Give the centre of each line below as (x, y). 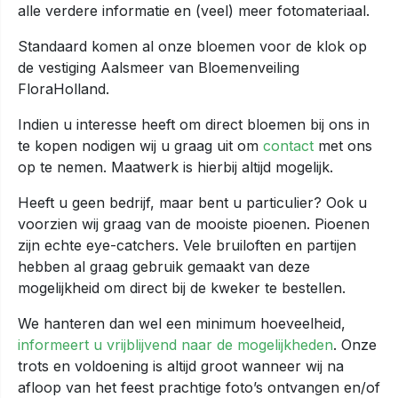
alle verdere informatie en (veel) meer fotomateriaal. (194, 11)
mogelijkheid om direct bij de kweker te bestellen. (182, 288)
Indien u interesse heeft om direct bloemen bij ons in (194, 124)
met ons (345, 146)
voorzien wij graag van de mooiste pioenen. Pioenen (194, 224)
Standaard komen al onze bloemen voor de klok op (192, 46)
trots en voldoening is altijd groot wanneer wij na (181, 366)
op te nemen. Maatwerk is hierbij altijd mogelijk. (175, 167)
